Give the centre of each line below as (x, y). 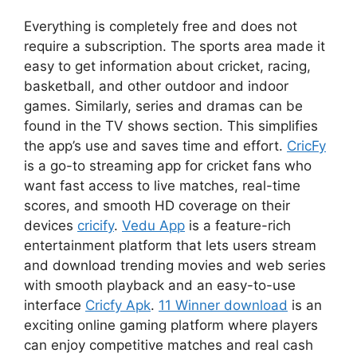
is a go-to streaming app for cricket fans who (168, 166)
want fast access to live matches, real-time (162, 186)
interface (55, 305)
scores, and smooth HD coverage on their (157, 206)
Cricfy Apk (118, 305)
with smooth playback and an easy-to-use (160, 285)
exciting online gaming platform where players (171, 325)
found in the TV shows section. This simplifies (171, 126)
